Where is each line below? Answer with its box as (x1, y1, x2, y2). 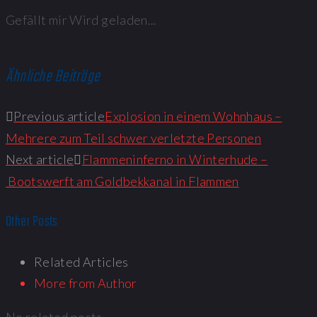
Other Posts (6, 210, 58, 233)
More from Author (34, 275, 137, 291)
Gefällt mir (6, 12, 67, 28)
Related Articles (34, 253, 129, 270)
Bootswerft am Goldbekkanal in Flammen (6, 173, 239, 190)
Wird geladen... (69, 12, 157, 28)
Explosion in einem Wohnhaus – (105, 108, 282, 125)
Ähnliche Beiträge (6, 64, 100, 91)
